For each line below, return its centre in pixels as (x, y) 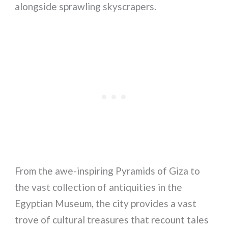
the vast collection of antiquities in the (99, 187)
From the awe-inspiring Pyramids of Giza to (108, 170)
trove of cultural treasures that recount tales (112, 219)
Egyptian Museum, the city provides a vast (106, 203)
